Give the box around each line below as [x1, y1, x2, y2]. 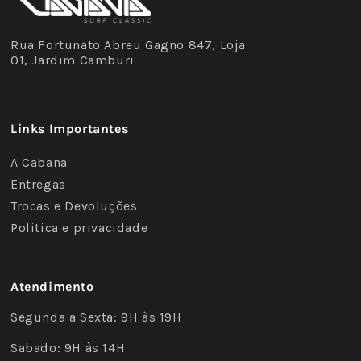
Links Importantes [10, 121, 129, 137]
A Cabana [10, 155, 68, 171]
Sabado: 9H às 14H [10, 340, 126, 356]
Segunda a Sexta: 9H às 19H [10, 309, 182, 326]
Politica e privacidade [10, 220, 148, 236]
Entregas [10, 176, 66, 193]
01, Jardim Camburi [10, 52, 135, 68]
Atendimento [10, 279, 94, 295]
